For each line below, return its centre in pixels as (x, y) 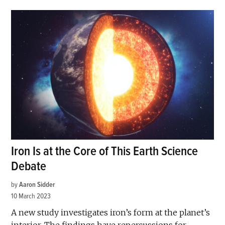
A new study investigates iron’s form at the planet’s (111, 213)
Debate (29, 167)
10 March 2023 (31, 196)
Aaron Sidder (37, 185)
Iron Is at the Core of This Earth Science (105, 152)
